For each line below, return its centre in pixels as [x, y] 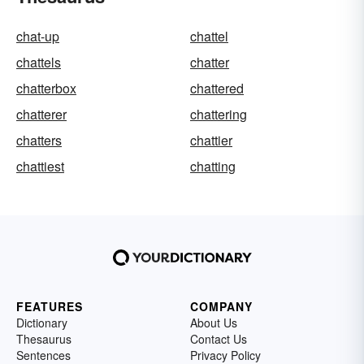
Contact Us [219, 339]
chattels [39, 62]
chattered [217, 88]
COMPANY [221, 306]
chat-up [38, 36]
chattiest [40, 166]
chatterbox [46, 88]
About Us [214, 323]
